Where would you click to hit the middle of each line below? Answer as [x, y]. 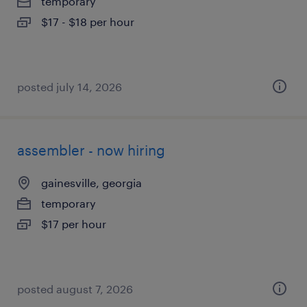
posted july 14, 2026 [70, 87]
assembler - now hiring [91, 150]
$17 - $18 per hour [88, 22]
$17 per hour [74, 224]
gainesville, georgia [91, 183]
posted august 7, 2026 [75, 289]
